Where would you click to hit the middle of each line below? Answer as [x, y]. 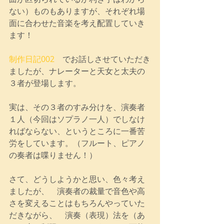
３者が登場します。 [45, 83]
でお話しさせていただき [102, 59]
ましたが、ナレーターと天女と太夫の [77, 71]
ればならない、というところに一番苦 [77, 131]
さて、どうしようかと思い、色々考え [77, 179]
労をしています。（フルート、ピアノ [77, 143]
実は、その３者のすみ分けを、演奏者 [77, 107]
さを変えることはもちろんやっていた [77, 203]
